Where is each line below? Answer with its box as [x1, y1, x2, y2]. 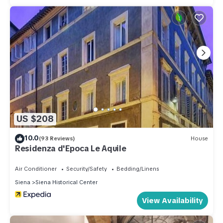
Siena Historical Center [35, 178, 98, 186]
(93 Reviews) [39, 135, 75, 142]
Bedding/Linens [116, 165, 159, 172]
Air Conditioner [15, 165, 57, 172]
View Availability [142, 195, 203, 206]
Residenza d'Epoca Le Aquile [15, 143, 126, 154]
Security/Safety [66, 165, 107, 172]
